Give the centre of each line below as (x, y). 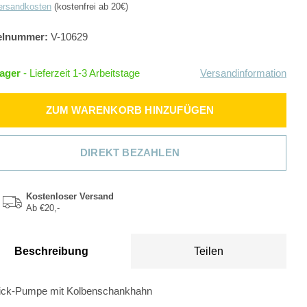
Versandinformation (243, 73)
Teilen (209, 251)
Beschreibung (51, 251)
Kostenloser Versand (70, 196)
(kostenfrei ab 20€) (90, 7)
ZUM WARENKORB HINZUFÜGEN (130, 110)
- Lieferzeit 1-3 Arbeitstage (82, 73)
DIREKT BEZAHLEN (130, 152)
